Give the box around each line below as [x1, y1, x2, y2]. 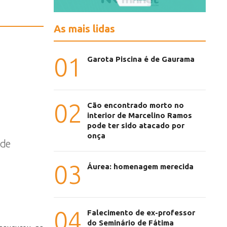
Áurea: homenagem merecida [87, 162, 194, 171]
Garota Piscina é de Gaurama [87, 55, 195, 64]
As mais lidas [54, 23, 115, 35]
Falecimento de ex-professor [87, 208, 195, 217]
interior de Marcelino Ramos [87, 111, 192, 120]
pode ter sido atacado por [87, 121, 184, 130]
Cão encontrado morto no [87, 101, 184, 110]
